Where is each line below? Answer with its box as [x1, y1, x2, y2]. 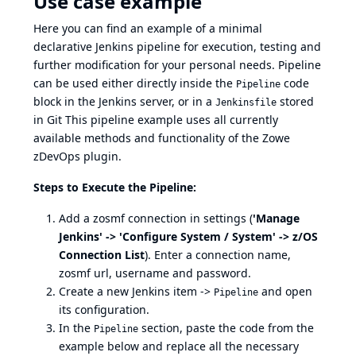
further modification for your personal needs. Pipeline [33, 57, 321, 72]
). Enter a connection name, [145, 247, 291, 262]
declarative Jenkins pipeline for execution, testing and [33, 39, 321, 54]
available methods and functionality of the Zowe [33, 130, 290, 145]
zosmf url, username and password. [59, 265, 251, 281]
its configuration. [59, 302, 149, 317]
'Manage [253, 211, 300, 226]
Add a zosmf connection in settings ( [59, 211, 253, 226]
